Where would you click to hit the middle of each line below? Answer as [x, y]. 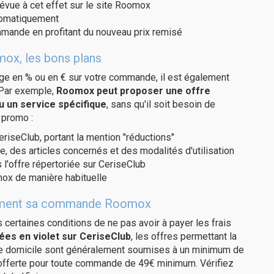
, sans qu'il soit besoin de [161, 104]
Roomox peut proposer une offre [133, 91]
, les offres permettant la [184, 236]
